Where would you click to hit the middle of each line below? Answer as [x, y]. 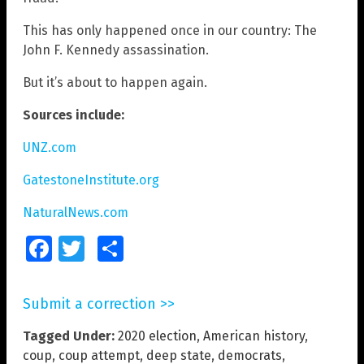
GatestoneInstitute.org [91, 180]
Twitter [99, 248]
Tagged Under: [69, 336]
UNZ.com [50, 147]
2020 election [157, 336]
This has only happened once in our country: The [170, 30]
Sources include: [74, 115]
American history [254, 336]
